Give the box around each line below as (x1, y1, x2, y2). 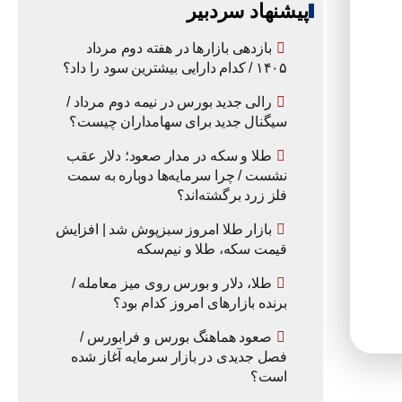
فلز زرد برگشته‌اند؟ (176, 188, 287, 203)
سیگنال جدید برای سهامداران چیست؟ (69, 114, 287, 129)
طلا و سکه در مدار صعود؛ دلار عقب (66, 148, 272, 163)
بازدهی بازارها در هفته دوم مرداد (85, 40, 272, 56)
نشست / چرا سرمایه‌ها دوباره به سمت (66, 168, 287, 183)
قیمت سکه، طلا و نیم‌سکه (136, 241, 287, 257)
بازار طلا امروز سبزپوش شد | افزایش (55, 222, 272, 237)
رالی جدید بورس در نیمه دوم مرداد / (66, 94, 272, 109)
